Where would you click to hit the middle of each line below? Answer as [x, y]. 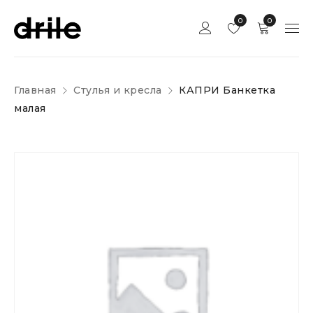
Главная [35, 90]
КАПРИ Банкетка [227, 90]
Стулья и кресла [118, 90]
